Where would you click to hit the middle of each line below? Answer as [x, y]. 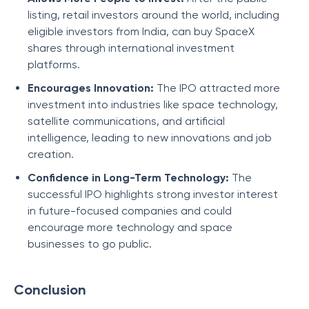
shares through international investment [131, 48]
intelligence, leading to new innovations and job [150, 138]
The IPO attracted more [218, 88]
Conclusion [50, 290]
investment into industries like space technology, [153, 104]
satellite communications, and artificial [126, 121]
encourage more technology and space [130, 227]
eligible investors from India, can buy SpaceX [141, 31]
